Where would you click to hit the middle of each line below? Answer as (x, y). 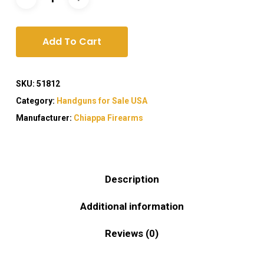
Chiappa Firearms (108, 118)
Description (132, 179)
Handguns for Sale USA (102, 100)
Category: (36, 100)
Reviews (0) (132, 233)
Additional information (132, 206)
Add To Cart (72, 41)
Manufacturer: (44, 118)
